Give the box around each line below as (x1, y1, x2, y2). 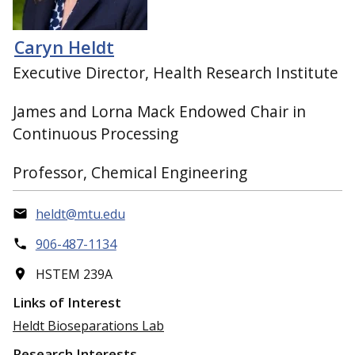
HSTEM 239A (35, 265, 113, 283)
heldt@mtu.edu (35, 204, 125, 223)
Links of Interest (13, 293, 121, 312)
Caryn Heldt (14, 35, 114, 59)
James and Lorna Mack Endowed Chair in (13, 100, 306, 122)
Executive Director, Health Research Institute (13, 62, 338, 84)
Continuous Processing (13, 122, 178, 144)
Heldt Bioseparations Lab (13, 316, 164, 334)
